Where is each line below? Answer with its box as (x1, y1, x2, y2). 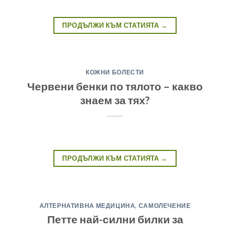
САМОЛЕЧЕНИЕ (138, 201, 191, 209)
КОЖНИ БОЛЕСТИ (85, 68, 144, 76)
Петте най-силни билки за (47, 212, 183, 225)
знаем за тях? (80, 93, 150, 106)
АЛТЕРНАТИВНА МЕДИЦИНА (39, 201, 136, 209)
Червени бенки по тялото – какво (27, 79, 203, 92)
